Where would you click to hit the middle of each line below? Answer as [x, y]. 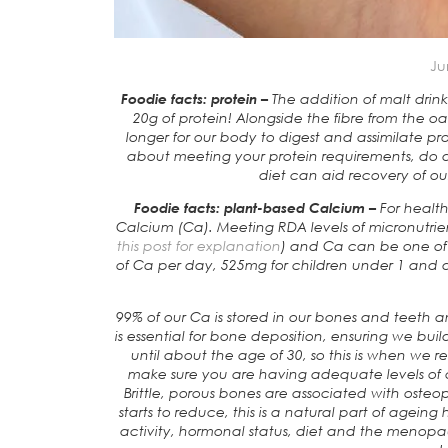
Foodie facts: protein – [196, 98]
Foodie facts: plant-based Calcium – [256, 207]
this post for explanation [198, 245]
